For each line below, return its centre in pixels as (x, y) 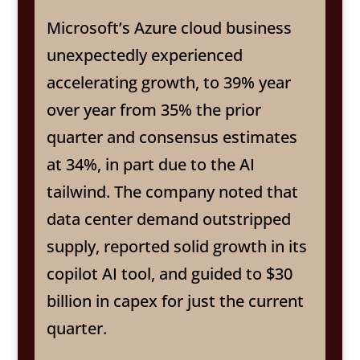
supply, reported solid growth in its (176, 246)
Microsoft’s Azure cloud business (169, 27)
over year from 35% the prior (153, 109)
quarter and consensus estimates (172, 137)
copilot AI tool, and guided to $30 (169, 273)
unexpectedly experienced (144, 55)
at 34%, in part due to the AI (150, 164)
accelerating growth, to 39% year (168, 82)
